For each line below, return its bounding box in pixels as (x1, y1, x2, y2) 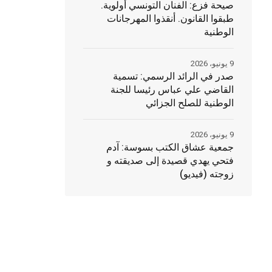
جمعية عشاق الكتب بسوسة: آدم (106, 140, 234, 155)
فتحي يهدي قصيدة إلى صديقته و (106, 154, 234, 168)
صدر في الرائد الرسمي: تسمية (112, 69, 234, 84)
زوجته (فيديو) (179, 167, 234, 182)
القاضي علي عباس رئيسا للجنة (110, 83, 234, 97)
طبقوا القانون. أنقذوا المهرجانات (106, 12, 234, 26)
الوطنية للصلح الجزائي (145, 96, 234, 110)
